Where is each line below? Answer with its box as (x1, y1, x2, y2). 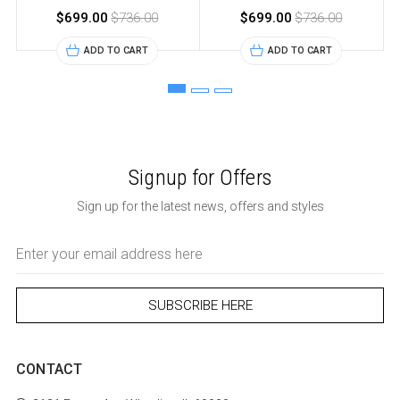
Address (15, 254, 61, 268)
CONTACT (15, 361, 83, 379)
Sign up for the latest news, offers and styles (76, 199, 324, 214)
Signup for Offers (128, 165, 272, 191)
